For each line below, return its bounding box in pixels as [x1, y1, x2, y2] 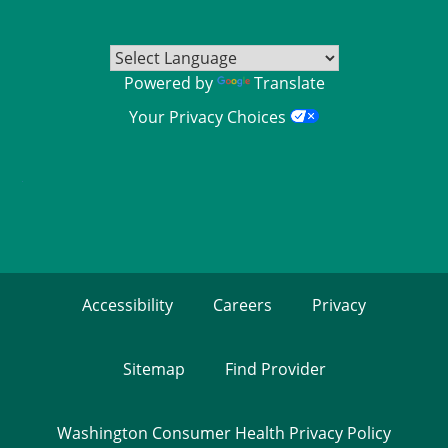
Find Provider [224, 358, 326, 380]
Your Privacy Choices [129, 106, 290, 128]
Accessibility [82, 294, 173, 316]
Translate [253, 72, 325, 94]
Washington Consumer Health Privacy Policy [57, 422, 391, 444]
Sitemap [122, 358, 185, 380]
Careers [213, 294, 272, 316]
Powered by [123, 72, 217, 94]
